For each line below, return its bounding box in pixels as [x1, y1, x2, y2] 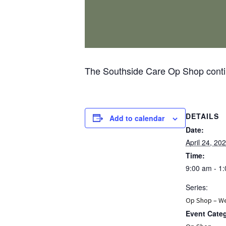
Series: [186, 182, 208, 192]
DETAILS [186, 110, 219, 121]
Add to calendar [109, 112, 164, 123]
